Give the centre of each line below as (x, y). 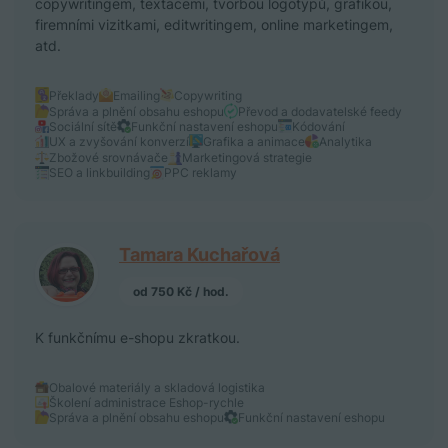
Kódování (318, 126)
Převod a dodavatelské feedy (320, 111)
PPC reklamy (200, 173)
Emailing (136, 95)
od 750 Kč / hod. (181, 291)
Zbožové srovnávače (108, 157)
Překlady (74, 95)
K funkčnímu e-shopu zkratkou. (137, 338)
